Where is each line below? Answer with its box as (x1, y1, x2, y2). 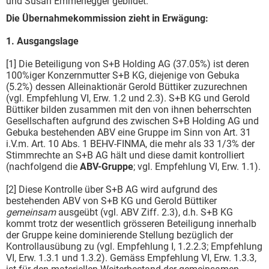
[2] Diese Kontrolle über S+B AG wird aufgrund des (6, 183, 217, 195)
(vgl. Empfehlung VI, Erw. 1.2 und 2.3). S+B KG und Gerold (6, 92, 250, 104)
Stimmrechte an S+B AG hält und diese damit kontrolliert (6, 149, 244, 161)
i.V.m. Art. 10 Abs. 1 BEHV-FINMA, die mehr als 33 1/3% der (6, 138, 255, 150)
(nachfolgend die (6, 160, 80, 172)
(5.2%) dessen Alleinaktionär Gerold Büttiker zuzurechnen (6, 80, 247, 92)
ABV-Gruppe (80, 160, 133, 172)
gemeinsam (6, 206, 58, 218)
